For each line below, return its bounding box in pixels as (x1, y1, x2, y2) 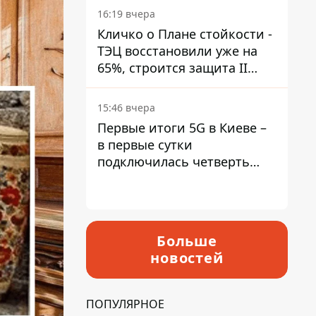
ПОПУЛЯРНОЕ (86, 296, 164, 312)
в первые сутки (97, 136, 193, 153)
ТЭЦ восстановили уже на (97, 42, 257, 59)
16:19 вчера (97, 7, 155, 20)
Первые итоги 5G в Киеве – (97, 119, 267, 136)
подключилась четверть (97, 153, 250, 170)
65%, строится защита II (97, 59, 248, 76)
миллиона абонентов (97, 170, 230, 187)
